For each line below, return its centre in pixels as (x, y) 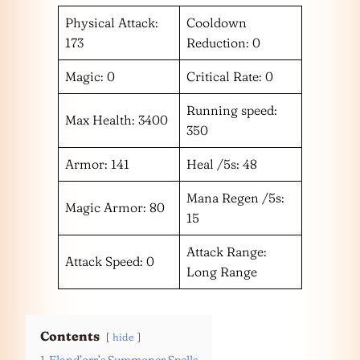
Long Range (222, 272)
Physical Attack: (112, 22)
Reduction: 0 (223, 43)
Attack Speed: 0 (110, 261)
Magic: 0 (90, 76)
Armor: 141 (97, 164)
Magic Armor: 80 (115, 207)
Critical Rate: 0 (230, 76)
